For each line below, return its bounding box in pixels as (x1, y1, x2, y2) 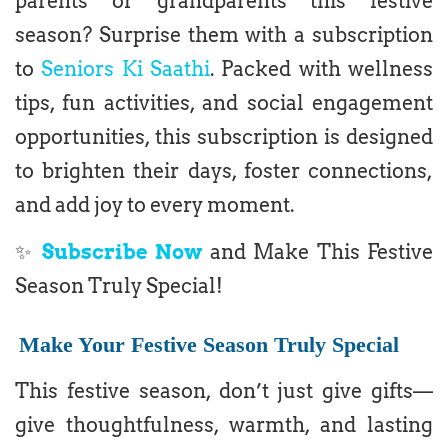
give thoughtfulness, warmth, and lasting (15, 412, 433, 437)
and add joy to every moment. (15, 193, 294, 218)
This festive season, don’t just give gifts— (15, 378, 433, 403)
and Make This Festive (210, 240, 434, 265)
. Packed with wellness (210, 57, 434, 82)
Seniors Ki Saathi (41, 57, 211, 82)
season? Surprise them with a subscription (15, 23, 433, 48)
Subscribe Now (41, 240, 211, 265)
